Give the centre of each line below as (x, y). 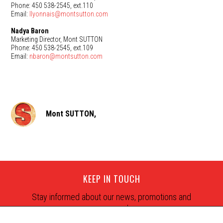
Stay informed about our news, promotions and (111, 197)
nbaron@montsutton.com (66, 56)
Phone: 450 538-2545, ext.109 (52, 48)
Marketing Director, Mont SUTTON (57, 39)
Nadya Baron (30, 31)
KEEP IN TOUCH (111, 179)
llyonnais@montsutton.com (69, 14)
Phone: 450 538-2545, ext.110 (52, 5)
